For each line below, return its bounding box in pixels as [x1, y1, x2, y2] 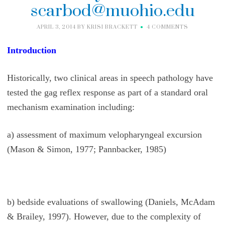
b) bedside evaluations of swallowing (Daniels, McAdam [7, 196, 215, 207]
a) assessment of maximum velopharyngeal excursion [7, 129, 202, 140]
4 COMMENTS [147, 23, 188, 31]
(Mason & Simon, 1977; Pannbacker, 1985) [7, 144, 166, 154]
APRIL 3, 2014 [37, 23, 76, 31]
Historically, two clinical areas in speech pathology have [7, 72, 213, 83]
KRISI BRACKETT [87, 23, 138, 31]
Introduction [7, 45, 56, 55]
